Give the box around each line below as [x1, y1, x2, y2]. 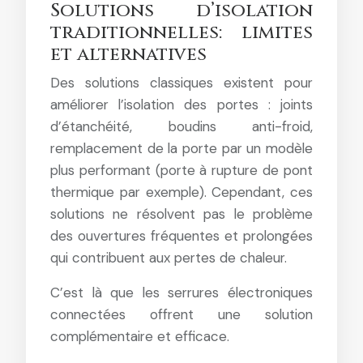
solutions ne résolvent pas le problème [50, 204, 313, 223]
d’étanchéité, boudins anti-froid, [50, 117, 313, 135]
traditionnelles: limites [50, 19, 313, 45]
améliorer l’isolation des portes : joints [50, 95, 313, 113]
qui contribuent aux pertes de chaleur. [50, 248, 287, 267]
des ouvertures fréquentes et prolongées [50, 226, 313, 245]
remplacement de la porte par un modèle [50, 139, 313, 157]
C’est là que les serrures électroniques [50, 283, 313, 301]
